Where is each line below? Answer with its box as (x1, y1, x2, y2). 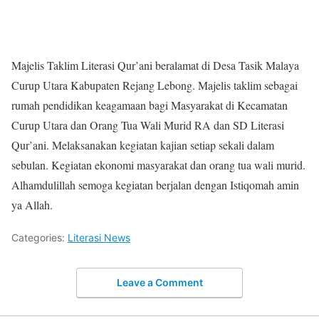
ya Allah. (11, 197, 53, 212)
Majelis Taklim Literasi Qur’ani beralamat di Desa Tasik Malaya (11, 58, 299, 73)
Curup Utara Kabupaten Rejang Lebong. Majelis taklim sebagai (11, 78, 298, 93)
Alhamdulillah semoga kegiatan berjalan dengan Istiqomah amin (11, 177, 299, 192)
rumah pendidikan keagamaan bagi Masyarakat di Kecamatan (11, 98, 288, 113)
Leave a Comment (116, 276, 203, 288)
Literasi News (68, 231, 130, 244)
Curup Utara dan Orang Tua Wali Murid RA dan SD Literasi (11, 117, 284, 132)
